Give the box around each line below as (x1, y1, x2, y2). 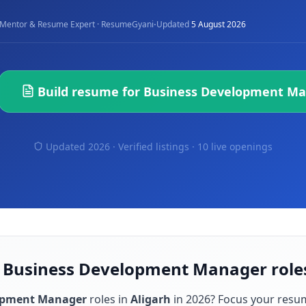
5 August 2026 (191, 18, 246, 30)
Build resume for (38, 83, 143, 100)
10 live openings (197, 140, 273, 153)
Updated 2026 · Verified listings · (46, 140, 197, 153)
